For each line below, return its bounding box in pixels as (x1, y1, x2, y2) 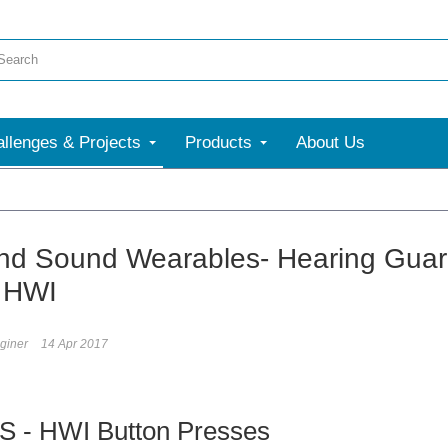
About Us (296, 133, 365, 152)
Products (185, 133, 252, 152)
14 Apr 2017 (41, 337, 108, 351)
